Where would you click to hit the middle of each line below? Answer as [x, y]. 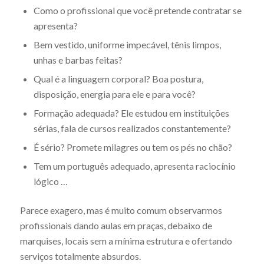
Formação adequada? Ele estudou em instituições [131, 113]
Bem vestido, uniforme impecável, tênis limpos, [127, 45]
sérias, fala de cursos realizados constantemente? [132, 128]
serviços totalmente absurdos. [80, 256]
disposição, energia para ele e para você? [114, 94]
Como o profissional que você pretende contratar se [137, 11]
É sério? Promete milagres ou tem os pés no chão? [133, 147]
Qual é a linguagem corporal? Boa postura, [118, 79]
